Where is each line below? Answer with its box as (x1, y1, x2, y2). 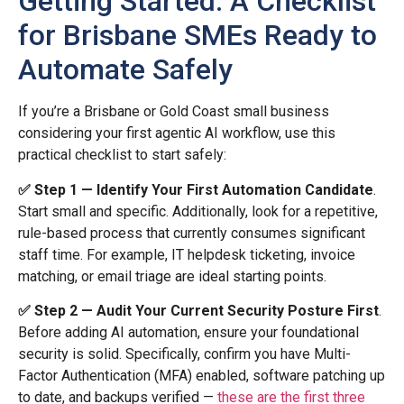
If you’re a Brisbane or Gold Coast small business (18, 103, 329, 121)
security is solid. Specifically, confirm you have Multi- (18, 345, 351, 363)
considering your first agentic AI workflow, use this (18, 124, 335, 142)
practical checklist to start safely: (18, 146, 226, 164)
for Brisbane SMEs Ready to (18, 18, 377, 53)
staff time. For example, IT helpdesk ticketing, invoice (18, 245, 355, 263)
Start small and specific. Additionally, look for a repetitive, (18, 202, 378, 220)
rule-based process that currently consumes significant (18, 224, 365, 242)
